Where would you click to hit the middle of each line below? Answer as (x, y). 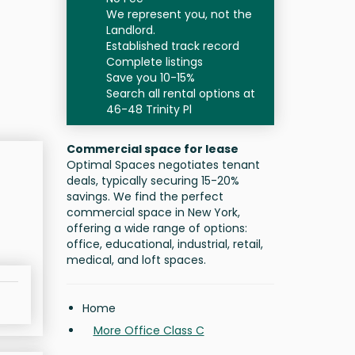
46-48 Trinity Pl (149, 109)
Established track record (172, 46)
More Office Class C (149, 330)
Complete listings (154, 62)
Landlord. (130, 30)
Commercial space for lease (152, 149)
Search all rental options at (180, 94)
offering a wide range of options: (157, 228)
